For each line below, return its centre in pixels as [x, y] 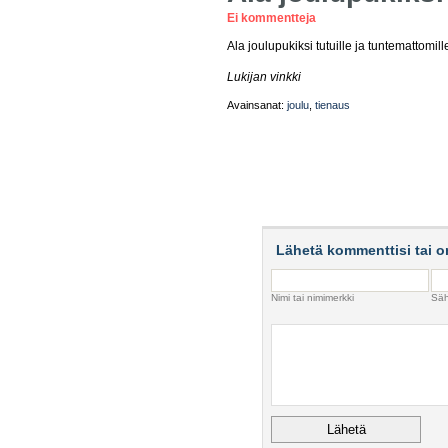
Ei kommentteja [271, 18]
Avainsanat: [257, 105]
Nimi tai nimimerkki [312, 297]
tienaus [332, 105]
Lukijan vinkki [264, 77]
